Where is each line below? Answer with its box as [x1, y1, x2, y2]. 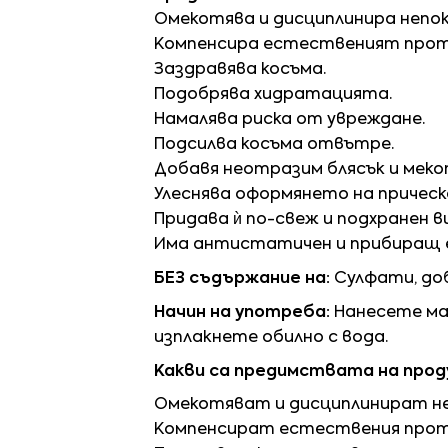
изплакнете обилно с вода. [154, 330, 388, 347]
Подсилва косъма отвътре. [154, 137, 394, 154]
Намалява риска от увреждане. [154, 112, 425, 129]
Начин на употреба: [154, 305, 330, 322]
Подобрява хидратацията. [154, 87, 392, 104]
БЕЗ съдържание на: [154, 271, 330, 288]
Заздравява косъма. [154, 62, 326, 79]
